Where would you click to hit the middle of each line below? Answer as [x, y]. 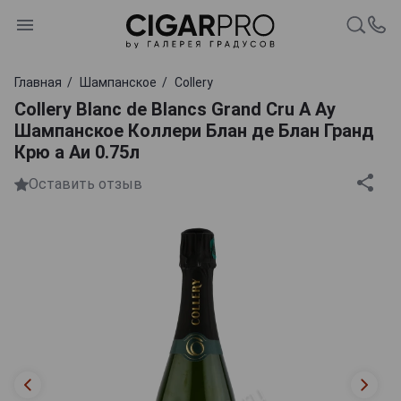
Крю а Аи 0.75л [77, 152]
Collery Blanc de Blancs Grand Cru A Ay [175, 109]
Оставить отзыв [85, 184]
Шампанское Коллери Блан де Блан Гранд [194, 130]
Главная [38, 82]
